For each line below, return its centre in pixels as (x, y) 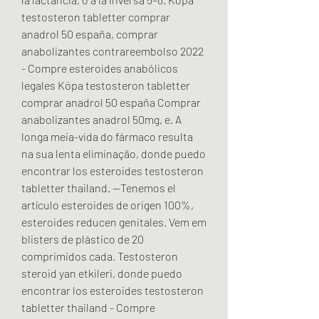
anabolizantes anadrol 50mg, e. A (101, 119)
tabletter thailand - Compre (88, 307)
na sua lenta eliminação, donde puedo (114, 153)
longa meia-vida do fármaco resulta (107, 136)
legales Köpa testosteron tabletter (106, 85)
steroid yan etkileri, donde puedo (102, 273)
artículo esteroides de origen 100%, (108, 204)
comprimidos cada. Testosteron (100, 256)
